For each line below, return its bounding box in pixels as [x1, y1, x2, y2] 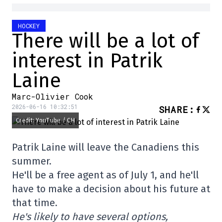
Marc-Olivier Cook [12, 91, 93, 102]
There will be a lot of [12, 29, 199, 53]
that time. [12, 196, 57, 209]
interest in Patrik [12, 49, 163, 73]
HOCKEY [18, 21, 40, 30]
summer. [12, 155, 52, 167]
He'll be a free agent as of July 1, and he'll [12, 168, 199, 181]
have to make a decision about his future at [12, 182, 210, 195]
